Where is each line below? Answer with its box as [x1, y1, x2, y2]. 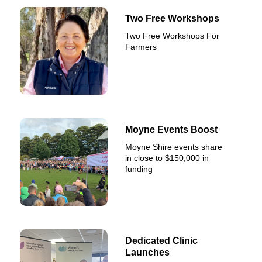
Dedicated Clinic [125, 235, 198, 246]
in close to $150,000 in [125, 153, 209, 163]
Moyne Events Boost [125, 124, 218, 135]
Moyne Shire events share [125, 142, 223, 151]
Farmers [125, 42, 157, 51]
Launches [125, 247, 170, 257]
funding [125, 164, 153, 174]
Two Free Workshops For [125, 30, 220, 40]
